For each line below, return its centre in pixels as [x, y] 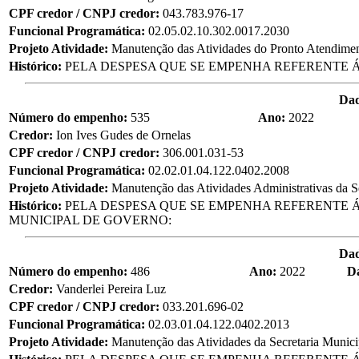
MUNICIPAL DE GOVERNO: [90, 220]
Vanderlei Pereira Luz [111, 288]
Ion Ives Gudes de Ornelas [123, 135]
